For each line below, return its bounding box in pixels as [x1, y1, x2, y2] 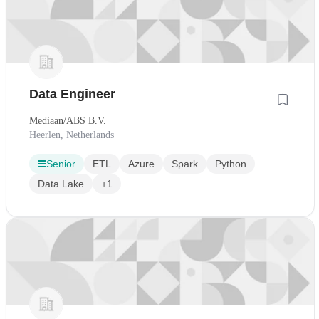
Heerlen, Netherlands [29, 130, 114, 141]
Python [215, 158, 246, 170]
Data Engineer [29, 87, 115, 102]
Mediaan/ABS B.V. [29, 115, 106, 127]
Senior [46, 158, 75, 170]
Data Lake [38, 178, 84, 190]
